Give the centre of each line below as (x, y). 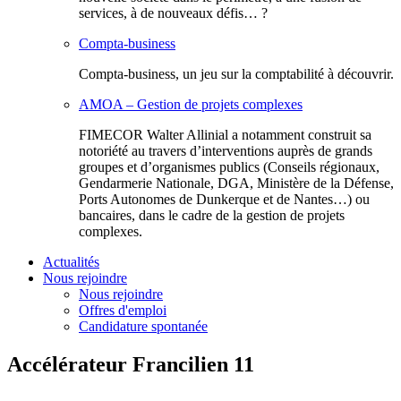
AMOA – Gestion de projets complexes (191, 104)
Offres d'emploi (123, 310)
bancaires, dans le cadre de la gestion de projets (212, 215)
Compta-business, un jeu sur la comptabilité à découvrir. (236, 74)
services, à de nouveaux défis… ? (173, 13)
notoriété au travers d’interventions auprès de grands (226, 151)
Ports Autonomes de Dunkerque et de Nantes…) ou (224, 199)
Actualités (71, 262)
